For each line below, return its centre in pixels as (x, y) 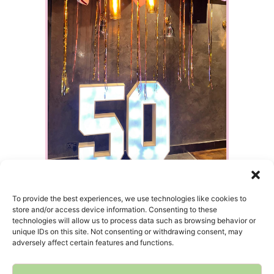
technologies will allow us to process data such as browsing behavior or (134, 220)
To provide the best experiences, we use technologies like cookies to (129, 198)
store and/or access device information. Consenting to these (115, 209)
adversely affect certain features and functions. (93, 243)
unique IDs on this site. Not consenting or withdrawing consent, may (128, 231)
